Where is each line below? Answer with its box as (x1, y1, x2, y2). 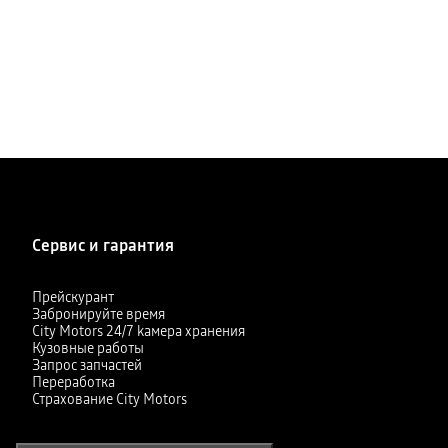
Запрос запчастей (32, 354, 142, 375)
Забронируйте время (32, 303, 165, 324)
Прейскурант (32, 286, 114, 307)
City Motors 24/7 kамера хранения (32, 320, 245, 341)
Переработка (32, 371, 115, 392)
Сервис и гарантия (32, 233, 174, 256)
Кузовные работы (32, 337, 144, 358)
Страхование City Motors (32, 388, 187, 409)
